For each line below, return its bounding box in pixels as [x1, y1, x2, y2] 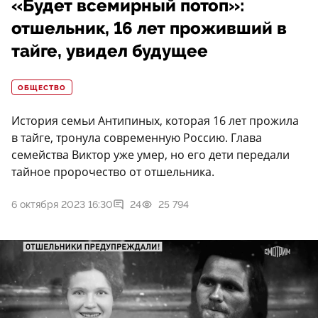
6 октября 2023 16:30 [11, 199, 113, 211]
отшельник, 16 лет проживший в [11, 18, 287, 39]
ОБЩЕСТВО [18, 84, 66, 93]
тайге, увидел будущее [11, 41, 208, 62]
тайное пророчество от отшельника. [11, 164, 214, 180]
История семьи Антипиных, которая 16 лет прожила [11, 113, 299, 129]
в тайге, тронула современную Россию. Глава [11, 130, 262, 146]
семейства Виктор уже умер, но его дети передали [11, 147, 290, 163]
